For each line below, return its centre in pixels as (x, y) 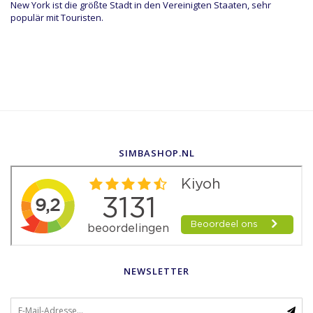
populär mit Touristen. (57, 18)
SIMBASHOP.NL (156, 153)
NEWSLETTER (156, 271)
